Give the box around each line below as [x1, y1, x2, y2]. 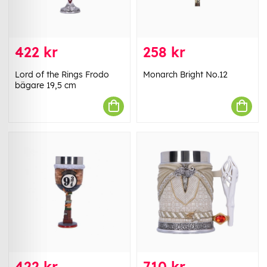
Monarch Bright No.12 [143, 69, 228, 80]
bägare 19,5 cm [15, 79, 76, 91]
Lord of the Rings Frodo [15, 69, 109, 80]
